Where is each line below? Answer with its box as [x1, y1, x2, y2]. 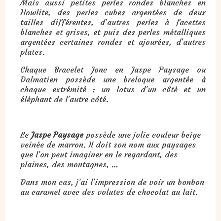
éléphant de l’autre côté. [20, 94, 109, 104]
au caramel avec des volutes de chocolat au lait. [20, 186, 198, 197]
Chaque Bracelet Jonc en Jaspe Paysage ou [20, 64, 206, 74]
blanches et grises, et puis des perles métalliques [20, 27, 206, 37]
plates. [20, 46, 45, 57]
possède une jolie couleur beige [83, 129, 201, 140]
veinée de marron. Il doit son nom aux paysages [20, 139, 196, 149]
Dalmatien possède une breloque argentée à [20, 74, 206, 84]
